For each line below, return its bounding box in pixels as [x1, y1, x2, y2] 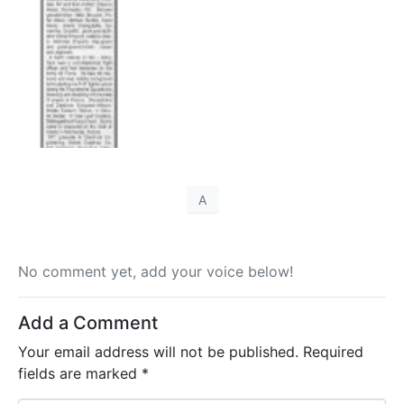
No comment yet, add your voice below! [18, 262, 293, 281]
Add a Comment [18, 312, 158, 335]
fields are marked [18, 364, 142, 383]
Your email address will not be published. [18, 343, 298, 362]
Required [303, 343, 363, 362]
